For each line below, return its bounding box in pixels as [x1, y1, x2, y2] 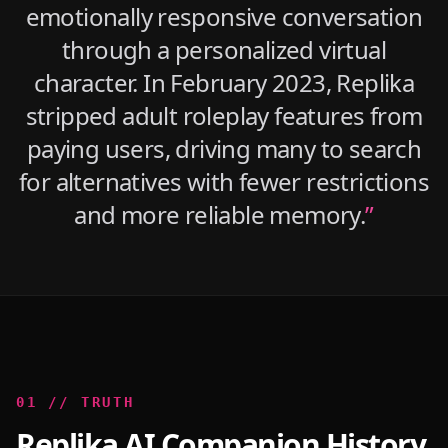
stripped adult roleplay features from [25, 99, 423, 132]
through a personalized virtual [62, 33, 386, 66]
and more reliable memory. [74, 198, 366, 231]
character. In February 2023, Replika [33, 66, 415, 99]
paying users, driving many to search [26, 132, 422, 165]
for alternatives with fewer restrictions [19, 165, 429, 198]
